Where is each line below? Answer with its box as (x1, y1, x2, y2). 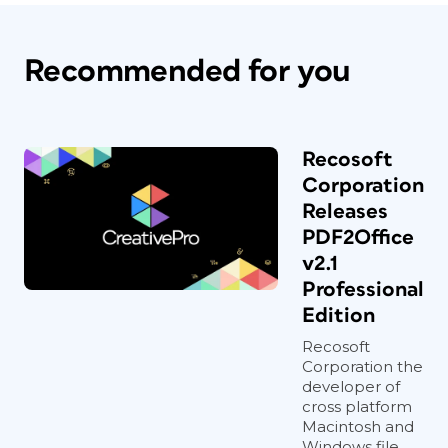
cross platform (302, 397, 412, 416)
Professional (302, 279, 424, 300)
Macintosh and (302, 417, 414, 436)
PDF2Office (302, 227, 414, 248)
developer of (302, 377, 400, 396)
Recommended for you (24, 55, 351, 88)
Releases (302, 201, 388, 222)
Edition (302, 305, 375, 326)
